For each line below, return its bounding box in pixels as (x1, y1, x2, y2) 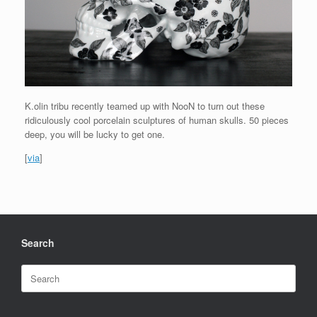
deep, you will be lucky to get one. (25, 127, 165, 141)
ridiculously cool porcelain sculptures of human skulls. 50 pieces (25, 113, 289, 127)
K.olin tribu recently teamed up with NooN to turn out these (25, 98, 265, 113)
